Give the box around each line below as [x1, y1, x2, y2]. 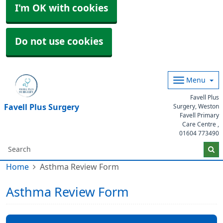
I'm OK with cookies [15, 3, 108, 13]
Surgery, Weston [173, 104, 219, 110]
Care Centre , [182, 121, 219, 127]
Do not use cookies [15, 37, 103, 46]
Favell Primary [180, 112, 219, 118]
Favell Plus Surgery [4, 103, 79, 111]
